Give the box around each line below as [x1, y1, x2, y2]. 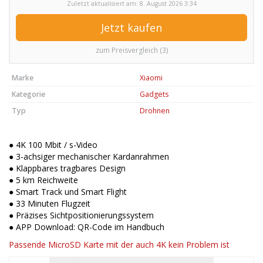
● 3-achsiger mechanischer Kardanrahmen [9, 151, 169, 163]
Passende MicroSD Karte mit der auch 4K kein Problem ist [9, 239, 230, 251]
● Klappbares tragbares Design [9, 163, 126, 174]
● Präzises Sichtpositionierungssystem [9, 210, 154, 221]
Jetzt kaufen [101, 21, 162, 35]
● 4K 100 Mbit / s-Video [9, 139, 97, 151]
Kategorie [12, 89, 45, 100]
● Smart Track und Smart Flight [9, 186, 127, 198]
